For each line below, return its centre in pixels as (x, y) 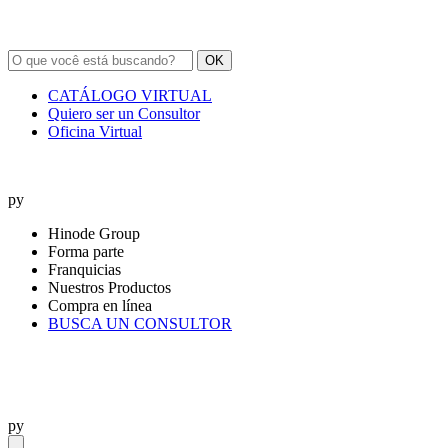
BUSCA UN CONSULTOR (140, 323)
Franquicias (84, 269)
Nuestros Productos (109, 287)
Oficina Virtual (95, 131)
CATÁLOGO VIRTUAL (130, 95)
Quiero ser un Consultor (124, 113)
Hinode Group (94, 233)
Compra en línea (100, 305)
